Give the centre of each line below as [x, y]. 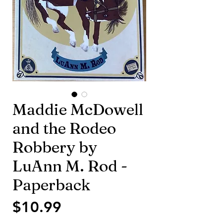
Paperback [51, 185]
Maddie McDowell [78, 109]
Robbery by [55, 147]
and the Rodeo [64, 128]
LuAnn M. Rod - [70, 166]
